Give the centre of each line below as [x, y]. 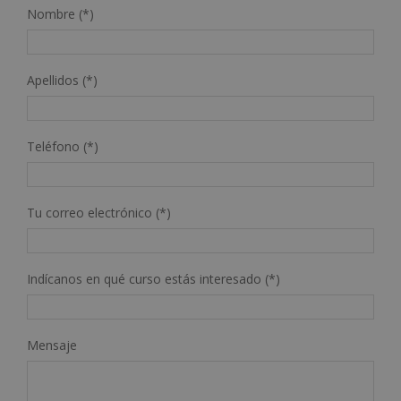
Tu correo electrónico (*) [99, 212]
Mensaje [52, 345]
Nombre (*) [60, 13]
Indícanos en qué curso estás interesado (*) [154, 278]
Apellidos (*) [62, 80]
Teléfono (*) [63, 146]
